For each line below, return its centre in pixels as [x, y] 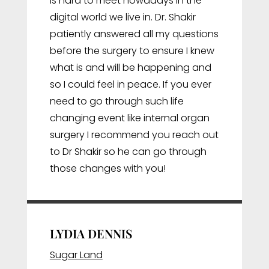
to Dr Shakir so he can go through [128, 151]
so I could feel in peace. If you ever [130, 84]
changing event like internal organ [129, 118]
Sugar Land [76, 255]
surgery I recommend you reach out [134, 134]
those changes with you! [107, 168]
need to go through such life [116, 101]
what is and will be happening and [130, 67]
